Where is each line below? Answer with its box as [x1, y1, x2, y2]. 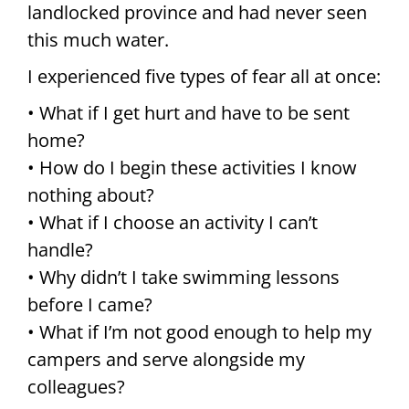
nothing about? [27, 182, 154, 207]
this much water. [27, 26, 169, 52]
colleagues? [27, 373, 125, 399]
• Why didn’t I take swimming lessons [27, 264, 340, 289]
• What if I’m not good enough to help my [27, 319, 372, 344]
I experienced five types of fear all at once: [27, 63, 381, 89]
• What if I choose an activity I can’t [27, 209, 318, 235]
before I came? [27, 291, 152, 317]
